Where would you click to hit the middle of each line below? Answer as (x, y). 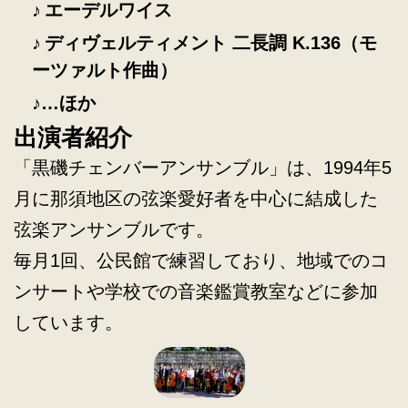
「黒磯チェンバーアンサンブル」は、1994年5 (203, 167)
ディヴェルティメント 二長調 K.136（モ (211, 42)
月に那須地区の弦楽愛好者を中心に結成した (196, 198)
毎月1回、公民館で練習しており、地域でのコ (201, 260)
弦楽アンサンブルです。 (114, 229)
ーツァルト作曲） (105, 70)
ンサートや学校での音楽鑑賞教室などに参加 (196, 291)
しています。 (68, 322)
